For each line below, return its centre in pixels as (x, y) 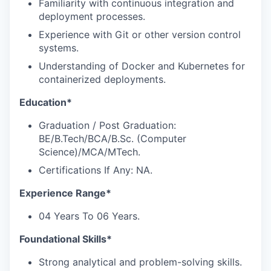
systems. (59, 47)
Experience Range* (65, 193)
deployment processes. (92, 16)
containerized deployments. (102, 79)
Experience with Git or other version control (140, 34)
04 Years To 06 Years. (89, 216)
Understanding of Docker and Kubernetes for (142, 66)
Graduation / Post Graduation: (107, 125)
